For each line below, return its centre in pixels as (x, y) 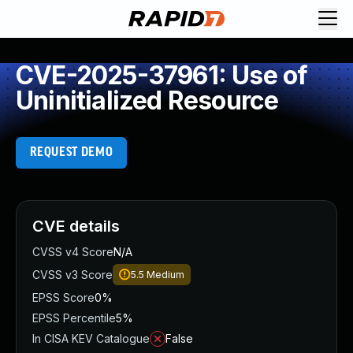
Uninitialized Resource (147, 100)
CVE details (76, 226)
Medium (165, 275)
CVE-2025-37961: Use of (162, 75)
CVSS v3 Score (72, 275)
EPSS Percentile (74, 318)
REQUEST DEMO (71, 152)
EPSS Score (63, 297)
